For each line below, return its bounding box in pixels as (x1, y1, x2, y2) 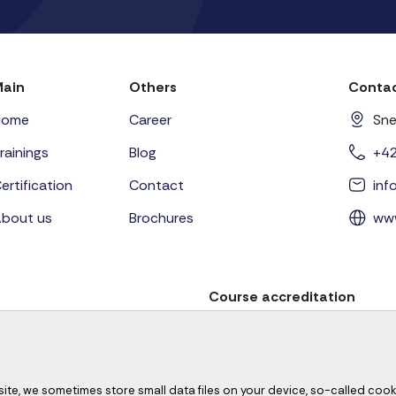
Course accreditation (209, 286, 355, 306)
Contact (129, 175, 184, 194)
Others (129, 77, 177, 96)
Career (129, 110, 171, 129)
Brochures (129, 208, 194, 227)
